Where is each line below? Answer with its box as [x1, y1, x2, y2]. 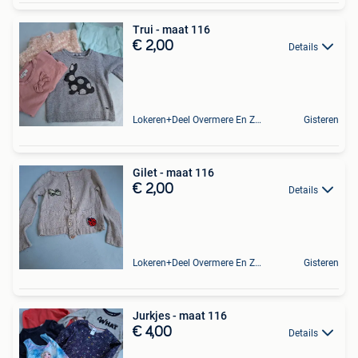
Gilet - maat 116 [133, 165, 214, 179]
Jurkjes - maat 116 [133, 308, 227, 322]
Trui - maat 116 [133, 22, 210, 36]
